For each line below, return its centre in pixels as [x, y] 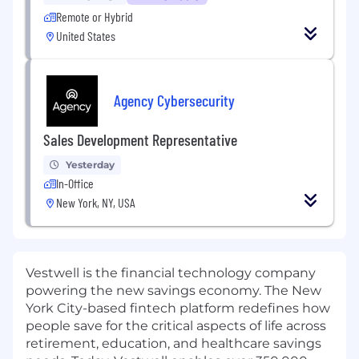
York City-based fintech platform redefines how [178, 309]
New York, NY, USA [96, 203]
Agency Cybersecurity [174, 100]
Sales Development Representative [140, 140]
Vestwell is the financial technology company [171, 273]
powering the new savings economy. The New [173, 291]
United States [86, 36]
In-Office [75, 184]
